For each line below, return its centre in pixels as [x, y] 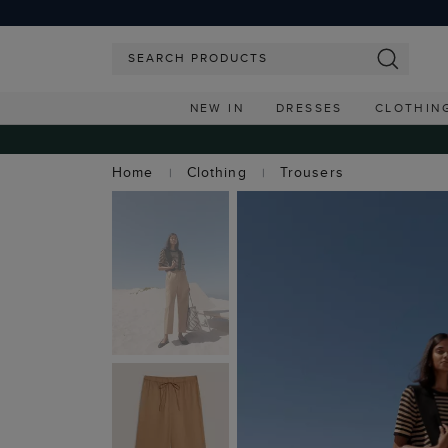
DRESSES [309, 107]
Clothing [216, 172]
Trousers [311, 172]
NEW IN [216, 107]
